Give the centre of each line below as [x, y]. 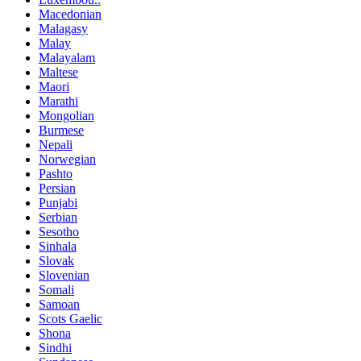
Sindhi [55, 348]
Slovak [56, 261]
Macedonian [70, 15]
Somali [56, 290]
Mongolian [66, 116]
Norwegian [67, 160]
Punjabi [58, 203]
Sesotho [59, 232]
